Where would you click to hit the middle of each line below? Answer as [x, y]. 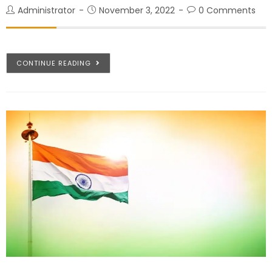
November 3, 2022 [137, 10]
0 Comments [227, 10]
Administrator [46, 10]
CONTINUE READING [54, 63]
